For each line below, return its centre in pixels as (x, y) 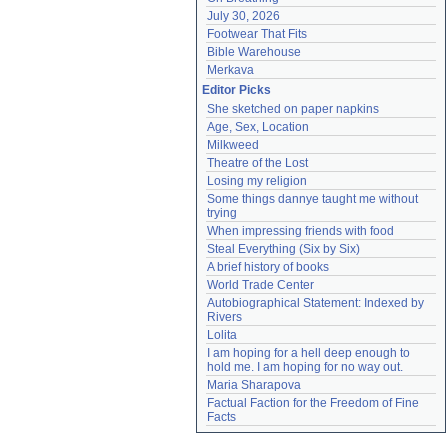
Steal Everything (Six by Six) (283, 249)
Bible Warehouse (254, 52)
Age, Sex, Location (258, 127)
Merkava (230, 70)
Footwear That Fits (257, 34)
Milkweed (233, 145)
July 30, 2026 (243, 16)
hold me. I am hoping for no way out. (305, 367)
